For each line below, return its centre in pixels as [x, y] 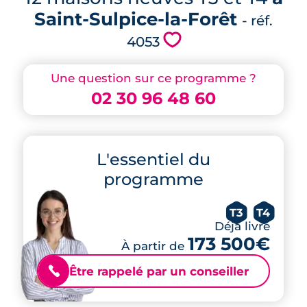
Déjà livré [242, 226]
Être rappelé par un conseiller [159, 271]
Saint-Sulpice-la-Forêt [136, 19]
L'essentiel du [153, 159]
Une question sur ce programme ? [153, 78]
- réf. [257, 20]
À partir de [155, 246]
